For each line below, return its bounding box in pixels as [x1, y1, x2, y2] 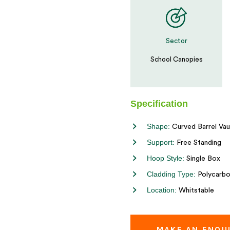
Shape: [147, 122, 170, 130]
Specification [130, 99, 188, 109]
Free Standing [175, 139, 221, 146]
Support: [147, 138, 175, 146]
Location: [147, 186, 177, 194]
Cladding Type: [147, 170, 196, 178]
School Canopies [150, 56, 203, 63]
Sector [165, 37, 187, 45]
